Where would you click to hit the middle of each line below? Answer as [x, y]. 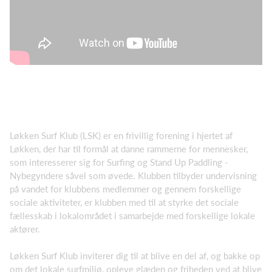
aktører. [27, 229]
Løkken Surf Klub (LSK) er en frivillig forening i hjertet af [121, 135]
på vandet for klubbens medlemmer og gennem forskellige [125, 189]
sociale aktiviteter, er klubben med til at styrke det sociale [124, 202]
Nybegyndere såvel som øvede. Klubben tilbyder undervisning [133, 175]
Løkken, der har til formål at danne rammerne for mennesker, [129, 148]
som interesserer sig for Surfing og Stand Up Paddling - [119, 162]
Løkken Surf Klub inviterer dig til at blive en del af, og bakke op [135, 256]
